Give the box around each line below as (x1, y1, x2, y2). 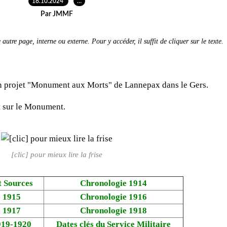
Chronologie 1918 (80, 205, 147, 215)
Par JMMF (41, 10, 73, 18)
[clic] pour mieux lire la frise (11, 149, 102, 159)
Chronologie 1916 (80, 192, 147, 202)
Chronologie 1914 (80, 178, 147, 188)
